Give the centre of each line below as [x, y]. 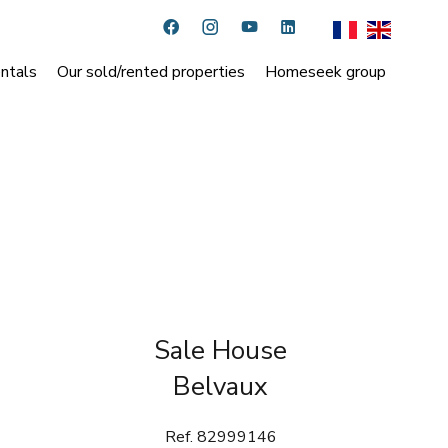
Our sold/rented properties [151, 71]
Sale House [221, 350]
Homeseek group [325, 71]
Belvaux [221, 386]
